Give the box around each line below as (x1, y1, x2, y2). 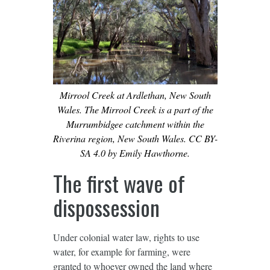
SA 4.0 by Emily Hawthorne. (80, 146, 190, 159)
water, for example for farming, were (52, 245, 190, 258)
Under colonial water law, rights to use (52, 230, 199, 243)
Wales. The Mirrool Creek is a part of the (57, 102, 213, 116)
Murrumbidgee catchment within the (66, 117, 204, 130)
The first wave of (52, 166, 185, 199)
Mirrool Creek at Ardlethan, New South (59, 88, 211, 101)
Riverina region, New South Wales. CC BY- (52, 131, 218, 145)
